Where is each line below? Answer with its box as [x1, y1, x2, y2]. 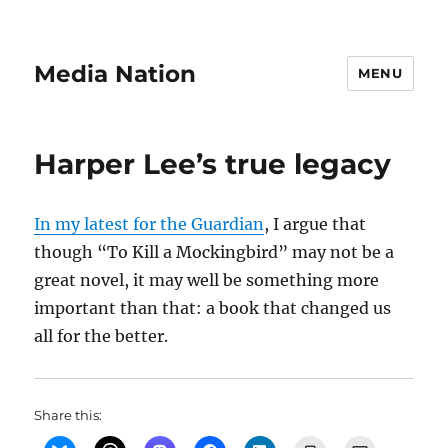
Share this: [34, 407, 103, 423]
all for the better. [34, 326, 169, 346]
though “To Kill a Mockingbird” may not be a [34, 242, 395, 262]
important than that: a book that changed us [34, 298, 392, 318]
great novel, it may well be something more [34, 270, 380, 290]
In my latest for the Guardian [34, 214, 265, 234]
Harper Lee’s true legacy [34, 147, 392, 181]
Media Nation [34, 59, 197, 88]
